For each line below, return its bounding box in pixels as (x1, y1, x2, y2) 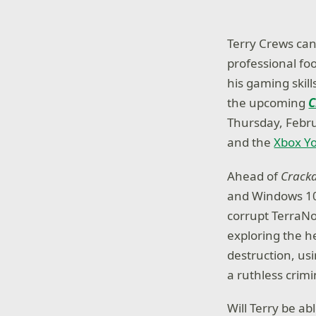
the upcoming (227, 95, 309, 111)
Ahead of (227, 167, 281, 184)
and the (227, 134, 274, 151)
